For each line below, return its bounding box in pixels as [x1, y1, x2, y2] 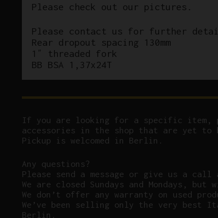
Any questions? [22, 158, 90, 169]
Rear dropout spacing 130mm [31, 36, 171, 48]
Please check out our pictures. [31, 1, 192, 13]
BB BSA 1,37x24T [31, 59, 112, 71]
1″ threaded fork [31, 48, 117, 59]
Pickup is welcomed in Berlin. [22, 135, 163, 145]
